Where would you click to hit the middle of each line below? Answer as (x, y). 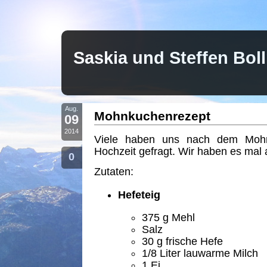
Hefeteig (139, 195)
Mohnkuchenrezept (152, 116)
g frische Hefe (188, 242)
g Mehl (177, 218)
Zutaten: (114, 172)
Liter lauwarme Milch (207, 254)
